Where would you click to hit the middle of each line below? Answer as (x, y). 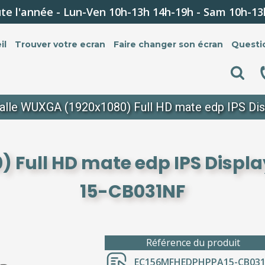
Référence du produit (193, 243)
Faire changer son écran (168, 44)
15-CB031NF (132, 192)
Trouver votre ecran (60, 44)
